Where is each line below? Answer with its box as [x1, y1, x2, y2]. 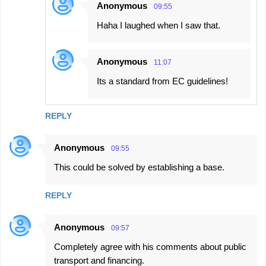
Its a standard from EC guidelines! [97, 76, 228, 87]
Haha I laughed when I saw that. [97, 20, 220, 31]
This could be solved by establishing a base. [54, 162, 224, 173]
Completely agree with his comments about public [54, 242, 246, 252]
